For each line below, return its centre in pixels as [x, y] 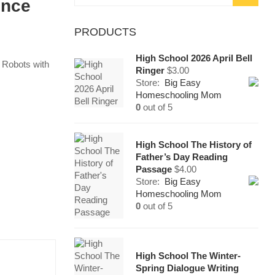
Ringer [150, 70]
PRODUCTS [105, 32]
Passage [154, 169]
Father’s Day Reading [182, 157]
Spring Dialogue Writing [187, 268]
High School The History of [194, 145]
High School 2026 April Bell [194, 58]
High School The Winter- [188, 256]
